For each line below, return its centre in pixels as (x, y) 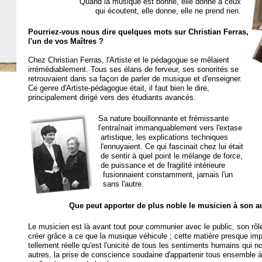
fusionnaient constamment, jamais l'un (165, 175)
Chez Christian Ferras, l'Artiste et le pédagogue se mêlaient (128, 60)
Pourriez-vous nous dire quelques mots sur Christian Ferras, (138, 32)
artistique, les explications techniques (163, 137)
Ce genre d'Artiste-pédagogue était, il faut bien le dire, (118, 88)
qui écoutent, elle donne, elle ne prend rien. (173, 11)
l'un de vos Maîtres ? (65, 41)
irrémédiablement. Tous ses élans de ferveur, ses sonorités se (133, 69)
